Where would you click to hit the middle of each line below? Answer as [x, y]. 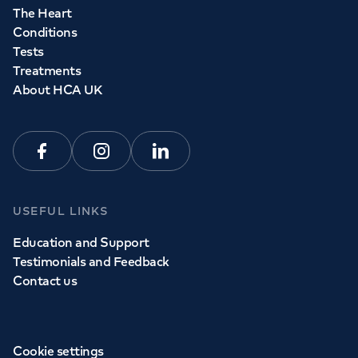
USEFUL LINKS [61, 211]
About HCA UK [58, 90]
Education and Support [81, 243]
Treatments [47, 71]
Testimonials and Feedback [91, 262]
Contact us [45, 281]
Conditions [45, 32]
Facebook [70, 159]
